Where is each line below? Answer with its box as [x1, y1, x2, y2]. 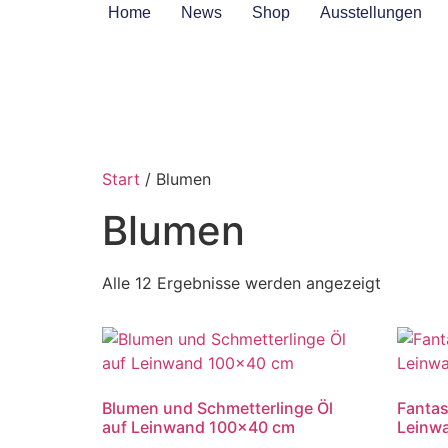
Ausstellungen [319, 4, 422, 21]
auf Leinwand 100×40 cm [102, 417, 295, 438]
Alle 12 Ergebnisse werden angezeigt [102, 273, 381, 294]
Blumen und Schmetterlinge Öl [102, 398, 333, 419]
